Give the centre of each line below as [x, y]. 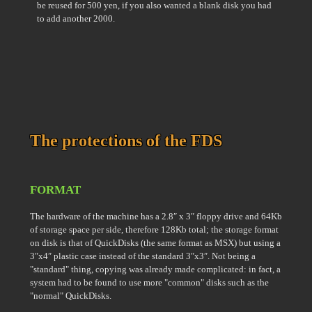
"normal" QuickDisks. [71, 296]
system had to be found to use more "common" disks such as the [149, 282]
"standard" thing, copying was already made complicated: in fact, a [155, 269]
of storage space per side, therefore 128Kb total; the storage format [154, 229]
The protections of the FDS [126, 141]
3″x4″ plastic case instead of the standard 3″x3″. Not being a [143, 256]
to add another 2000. [76, 18]
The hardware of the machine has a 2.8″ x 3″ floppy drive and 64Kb [156, 216]
